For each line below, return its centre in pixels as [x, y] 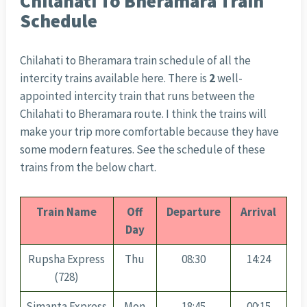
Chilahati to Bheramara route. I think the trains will [143, 114]
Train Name [67, 212]
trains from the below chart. [88, 168]
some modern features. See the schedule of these [142, 150]
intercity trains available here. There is [114, 78]
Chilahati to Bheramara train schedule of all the [135, 61]
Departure [193, 212]
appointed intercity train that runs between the [137, 96]
